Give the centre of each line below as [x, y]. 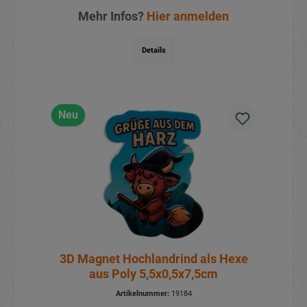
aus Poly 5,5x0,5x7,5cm [153, 273]
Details [153, 51]
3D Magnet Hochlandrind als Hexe [153, 258]
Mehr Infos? [112, 16]
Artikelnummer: [142, 293]
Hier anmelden [188, 16]
